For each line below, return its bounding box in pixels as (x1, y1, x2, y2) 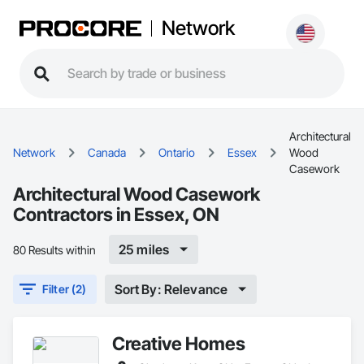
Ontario (158, 145, 195, 159)
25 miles (119, 240, 170, 258)
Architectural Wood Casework (13, 183, 260, 205)
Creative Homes (112, 332, 245, 354)
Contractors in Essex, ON (13, 203, 219, 225)
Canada (88, 145, 126, 159)
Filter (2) (42, 282, 87, 296)
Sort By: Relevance (114, 280, 228, 297)
